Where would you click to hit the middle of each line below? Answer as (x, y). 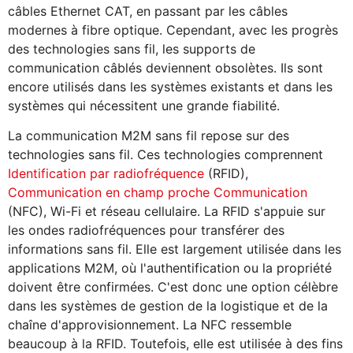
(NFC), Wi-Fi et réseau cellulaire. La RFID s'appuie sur (167, 211)
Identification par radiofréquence (106, 173)
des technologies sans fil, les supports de (132, 48)
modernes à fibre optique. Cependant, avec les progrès (173, 30)
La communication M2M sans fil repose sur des (149, 135)
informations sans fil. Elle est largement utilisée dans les (175, 249)
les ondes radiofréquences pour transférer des (146, 230)
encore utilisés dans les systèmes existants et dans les (170, 86)
